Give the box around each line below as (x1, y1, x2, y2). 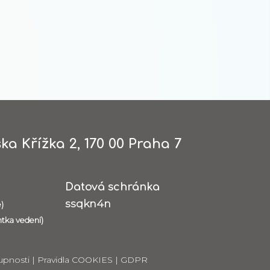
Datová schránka (65, 180, 160, 193)
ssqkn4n (65, 196, 111, 210)
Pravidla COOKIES (37, 254, 113, 265)
